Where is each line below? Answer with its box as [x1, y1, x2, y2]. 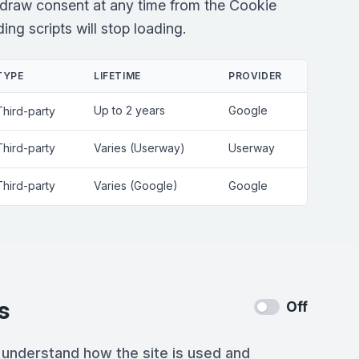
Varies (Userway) [94, 141, 185, 155]
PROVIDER [228, 70, 282, 82]
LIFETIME [94, 70, 141, 82]
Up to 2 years [94, 103, 165, 117]
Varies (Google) [94, 179, 178, 192]
